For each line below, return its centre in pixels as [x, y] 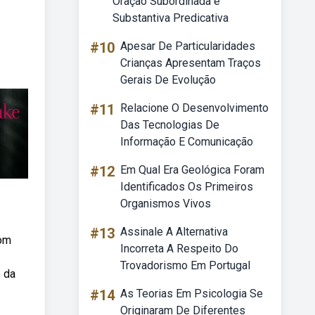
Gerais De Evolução [168, 80]
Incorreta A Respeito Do [179, 249]
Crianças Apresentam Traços [191, 63]
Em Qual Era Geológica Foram [192, 170]
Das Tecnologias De [170, 125]
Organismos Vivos [166, 204]
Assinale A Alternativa [174, 232]
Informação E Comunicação [187, 142]
